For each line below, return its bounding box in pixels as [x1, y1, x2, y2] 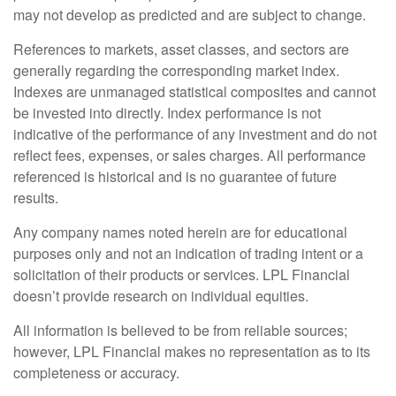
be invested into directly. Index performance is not [13, 103, 321, 124]
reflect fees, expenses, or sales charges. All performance [13, 145, 366, 166]
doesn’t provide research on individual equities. [13, 286, 308, 307]
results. [13, 187, 58, 209]
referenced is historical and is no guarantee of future [13, 166, 337, 187]
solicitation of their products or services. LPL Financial [13, 264, 350, 286]
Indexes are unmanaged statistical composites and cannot [13, 81, 376, 103]
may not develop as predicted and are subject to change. [13, 4, 366, 26]
